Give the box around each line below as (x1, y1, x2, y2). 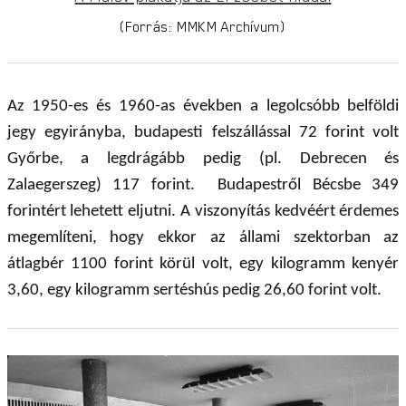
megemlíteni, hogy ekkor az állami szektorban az (6, 228, 400, 246)
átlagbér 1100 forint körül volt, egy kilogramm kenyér (6, 255, 400, 273)
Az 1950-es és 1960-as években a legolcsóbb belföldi (6, 97, 400, 115)
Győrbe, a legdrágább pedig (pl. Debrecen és (6, 150, 400, 168)
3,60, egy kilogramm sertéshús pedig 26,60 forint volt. (6, 281, 382, 299)
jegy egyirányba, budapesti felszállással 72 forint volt (6, 123, 400, 141)
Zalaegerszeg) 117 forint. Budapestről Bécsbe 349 (6, 176, 400, 194)
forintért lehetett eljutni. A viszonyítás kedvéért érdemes (6, 202, 400, 220)
